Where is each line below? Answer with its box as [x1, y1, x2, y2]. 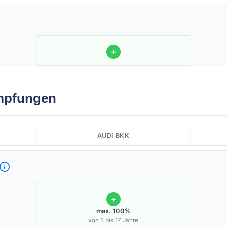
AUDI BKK [97, 132, 130, 140]
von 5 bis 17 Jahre [88, 217, 139, 224]
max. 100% [96, 207, 131, 215]
